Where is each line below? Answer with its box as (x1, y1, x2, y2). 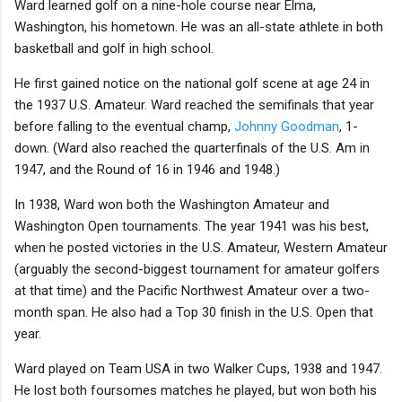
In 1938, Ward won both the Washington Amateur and (14, 196, 329, 213)
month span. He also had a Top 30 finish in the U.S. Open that (14, 303, 373, 320)
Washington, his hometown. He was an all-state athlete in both (14, 18, 383, 35)
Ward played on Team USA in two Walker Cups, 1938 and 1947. (14, 360, 382, 377)
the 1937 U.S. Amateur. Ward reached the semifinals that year (14, 96, 374, 113)
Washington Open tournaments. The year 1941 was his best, (14, 217, 369, 234)
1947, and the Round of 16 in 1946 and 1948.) (14, 161, 280, 178)
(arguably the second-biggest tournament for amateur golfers (14, 260, 380, 277)
